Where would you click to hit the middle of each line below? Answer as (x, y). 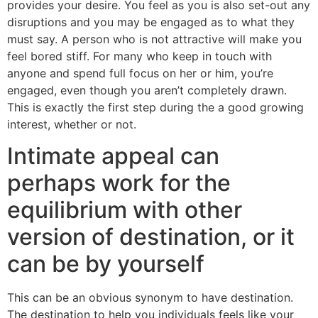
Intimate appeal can (113, 156)
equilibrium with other (125, 210)
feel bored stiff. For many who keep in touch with (139, 56)
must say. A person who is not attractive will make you (154, 39)
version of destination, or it (151, 237)
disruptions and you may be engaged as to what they (151, 22)
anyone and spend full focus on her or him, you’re (140, 73)
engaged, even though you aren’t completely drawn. (147, 90)
